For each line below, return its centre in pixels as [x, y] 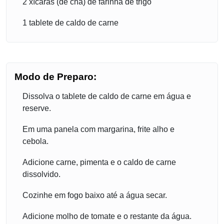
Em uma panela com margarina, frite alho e [98, 129]
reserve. [37, 108]
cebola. [35, 141]
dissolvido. [41, 174]
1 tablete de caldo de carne [70, 23]
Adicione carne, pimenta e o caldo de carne [99, 162]
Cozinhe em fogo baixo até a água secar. [95, 195]
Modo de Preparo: [55, 77]
